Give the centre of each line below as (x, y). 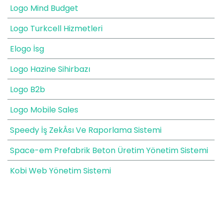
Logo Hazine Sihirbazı (50, 69)
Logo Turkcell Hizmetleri (56, 28)
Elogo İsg (27, 49)
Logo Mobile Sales (44, 110)
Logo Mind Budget (44, 8)
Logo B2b (28, 89)
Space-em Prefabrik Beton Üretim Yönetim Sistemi (109, 150)
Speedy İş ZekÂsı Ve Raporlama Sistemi (86, 130)
